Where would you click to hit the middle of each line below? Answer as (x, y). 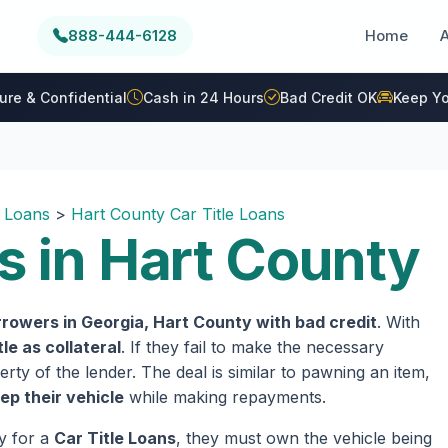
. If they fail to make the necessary (252, 347)
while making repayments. (225, 397)
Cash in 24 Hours (203, 97)
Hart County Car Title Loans (178, 214)
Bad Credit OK (328, 97)
